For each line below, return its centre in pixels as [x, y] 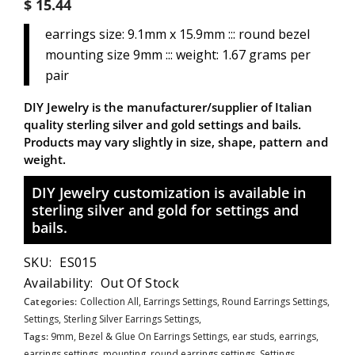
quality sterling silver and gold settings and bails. [162, 124]
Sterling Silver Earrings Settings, [132, 319]
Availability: [59, 283]
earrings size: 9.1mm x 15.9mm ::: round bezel [177, 34]
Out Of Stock [140, 283]
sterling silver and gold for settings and [165, 210]
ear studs [254, 336]
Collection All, [111, 302]
